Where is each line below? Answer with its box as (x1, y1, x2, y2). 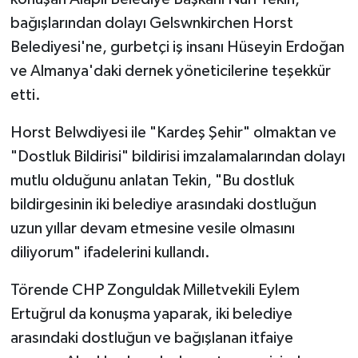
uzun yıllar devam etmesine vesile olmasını (10, 220, 295, 237)
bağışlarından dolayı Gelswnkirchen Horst (10, 14, 293, 31)
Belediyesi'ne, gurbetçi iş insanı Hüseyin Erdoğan (10, 38, 344, 55)
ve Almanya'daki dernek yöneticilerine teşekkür (10, 62, 331, 79)
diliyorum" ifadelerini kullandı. (10, 244, 210, 261)
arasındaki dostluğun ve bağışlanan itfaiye (10, 329, 293, 346)
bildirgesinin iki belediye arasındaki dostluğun (10, 196, 316, 213)
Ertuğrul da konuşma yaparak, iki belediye (10, 305, 292, 322)
